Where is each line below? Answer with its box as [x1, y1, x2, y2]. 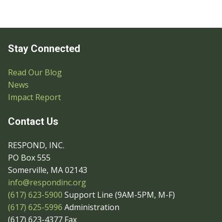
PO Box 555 [8, 152, 51, 163]
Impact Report [8, 92, 61, 103]
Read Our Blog [8, 67, 62, 78]
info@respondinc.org [8, 177, 86, 188]
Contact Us [8, 115, 58, 127]
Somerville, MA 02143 [8, 165, 87, 175]
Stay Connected [8, 43, 80, 55]
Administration [62, 202, 119, 213]
